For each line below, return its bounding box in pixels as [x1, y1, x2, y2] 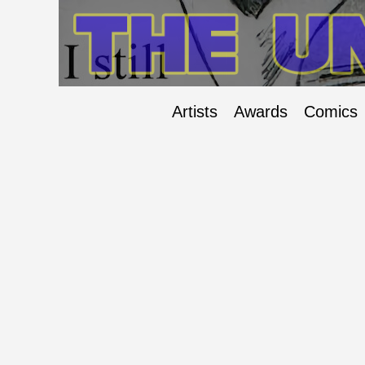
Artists [172, 103, 218, 121]
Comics [304, 103, 358, 121]
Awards [234, 103, 288, 121]
